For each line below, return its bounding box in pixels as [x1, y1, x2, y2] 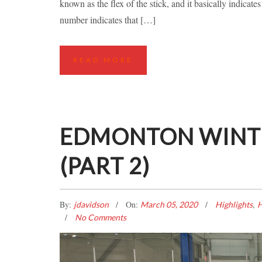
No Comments [75, 212, 126, 223]
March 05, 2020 [140, 199, 199, 210]
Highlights [215, 199, 253, 210]
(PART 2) [60, 152, 150, 180]
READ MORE [73, 56, 133, 65]
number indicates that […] [60, 13, 156, 26]
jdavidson [74, 199, 111, 210]
